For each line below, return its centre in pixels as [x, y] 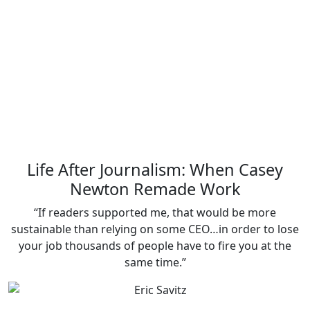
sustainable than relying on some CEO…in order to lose [155, 229]
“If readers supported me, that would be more [155, 213]
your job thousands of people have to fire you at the [155, 246]
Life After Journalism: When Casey [155, 170]
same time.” [155, 263]
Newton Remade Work [155, 189]
